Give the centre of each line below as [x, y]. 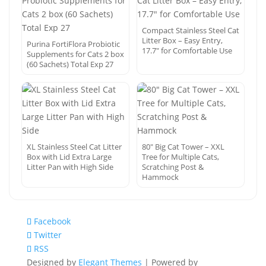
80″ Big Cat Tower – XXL [183, 147]
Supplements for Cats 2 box [75, 54]
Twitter [47, 235]
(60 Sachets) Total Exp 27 [70, 64]
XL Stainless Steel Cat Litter [74, 147]
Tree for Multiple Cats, [180, 157]
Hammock [160, 177]
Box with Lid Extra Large [69, 157]
